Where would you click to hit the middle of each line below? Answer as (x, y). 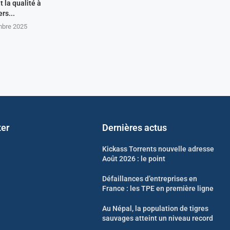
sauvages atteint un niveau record (158, 218)
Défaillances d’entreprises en (150, 179)
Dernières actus (135, 128)
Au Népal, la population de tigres (156, 209)
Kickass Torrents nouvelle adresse (158, 149)
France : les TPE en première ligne (158, 189)
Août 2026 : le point (134, 159)
